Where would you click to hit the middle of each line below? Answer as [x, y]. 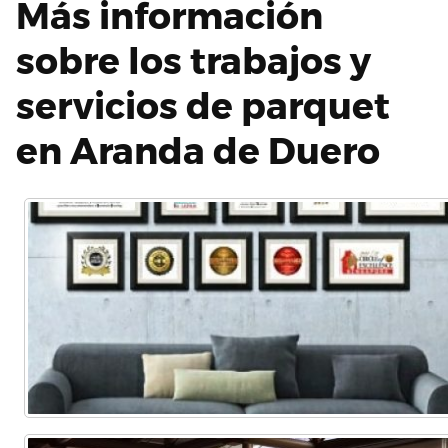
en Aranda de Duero [198, 150]
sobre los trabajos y [193, 60]
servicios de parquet [203, 105]
